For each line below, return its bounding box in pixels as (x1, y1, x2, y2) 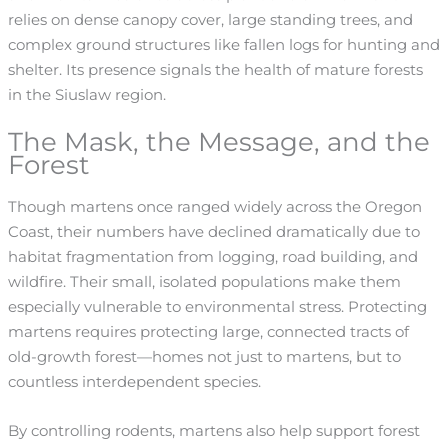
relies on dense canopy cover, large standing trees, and (7, 10, 413, 29)
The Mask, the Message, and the (7, 126, 430, 159)
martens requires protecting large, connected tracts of (7, 323, 409, 342)
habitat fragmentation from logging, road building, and (7, 248, 418, 267)
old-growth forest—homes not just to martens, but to (7, 348, 401, 367)
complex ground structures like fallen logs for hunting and (7, 35, 440, 54)
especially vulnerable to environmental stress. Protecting (7, 298, 427, 317)
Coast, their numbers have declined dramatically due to (7, 223, 420, 242)
